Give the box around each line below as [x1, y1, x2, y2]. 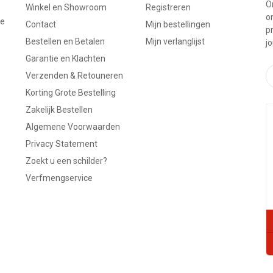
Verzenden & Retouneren [26, 70, 124, 80]
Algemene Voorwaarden [26, 121, 121, 132]
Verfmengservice [26, 172, 93, 183]
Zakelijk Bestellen [26, 104, 93, 115]
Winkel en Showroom [26, 2, 107, 12]
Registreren [145, 2, 191, 12]
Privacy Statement [26, 138, 98, 149]
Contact [26, 19, 57, 29]
